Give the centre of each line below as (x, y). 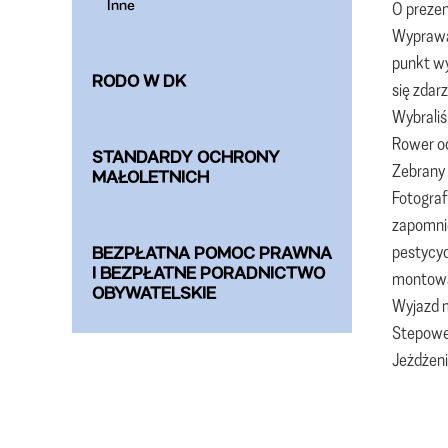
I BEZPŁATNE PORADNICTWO (208, 272)
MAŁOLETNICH (150, 176)
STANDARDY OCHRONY (186, 156)
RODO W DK (139, 80)
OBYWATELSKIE (154, 292)
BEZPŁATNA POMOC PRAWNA (212, 252)
